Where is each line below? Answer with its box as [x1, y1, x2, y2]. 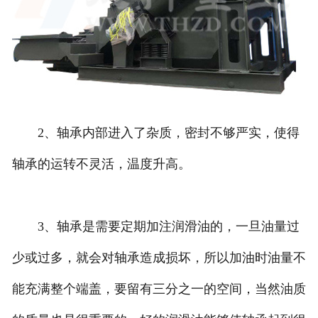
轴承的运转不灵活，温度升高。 [11, 157, 191, 172]
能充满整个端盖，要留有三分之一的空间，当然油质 [11, 282, 306, 297]
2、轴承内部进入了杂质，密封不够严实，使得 [11, 126, 300, 141]
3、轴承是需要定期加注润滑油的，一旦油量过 [11, 219, 300, 234]
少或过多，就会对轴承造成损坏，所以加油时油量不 [11, 251, 306, 265]
